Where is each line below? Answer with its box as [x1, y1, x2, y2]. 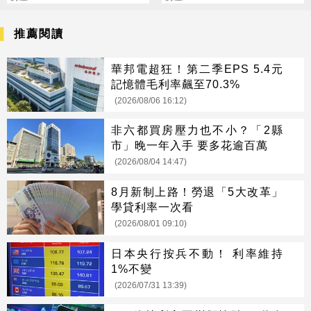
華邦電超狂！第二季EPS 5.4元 [111, 62, 283, 75]
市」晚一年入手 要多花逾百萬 [111, 139, 268, 152]
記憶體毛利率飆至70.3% [111, 77, 240, 90]
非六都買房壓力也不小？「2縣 [111, 124, 283, 137]
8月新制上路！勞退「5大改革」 [111, 185, 283, 198]
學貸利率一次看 [111, 201, 194, 213]
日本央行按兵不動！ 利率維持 [111, 246, 283, 260]
